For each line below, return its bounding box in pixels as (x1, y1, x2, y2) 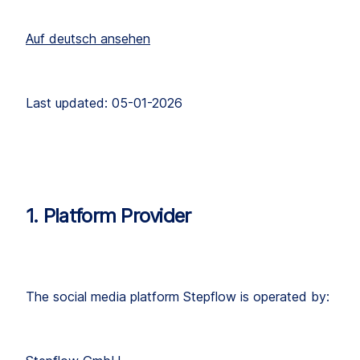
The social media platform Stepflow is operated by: (26, 288, 329, 305)
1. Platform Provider (26, 204, 191, 228)
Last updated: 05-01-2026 (26, 95, 182, 112)
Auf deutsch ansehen (26, 31, 150, 47)
